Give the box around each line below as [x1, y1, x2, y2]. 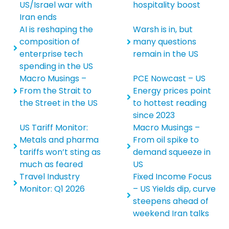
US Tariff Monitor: [19, 122, 88, 134]
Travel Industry [19, 171, 80, 183]
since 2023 [133, 109, 175, 122]
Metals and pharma [19, 134, 99, 146]
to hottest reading [133, 97, 207, 109]
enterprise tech [19, 48, 83, 60]
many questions [133, 36, 196, 48]
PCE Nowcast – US [133, 73, 205, 85]
